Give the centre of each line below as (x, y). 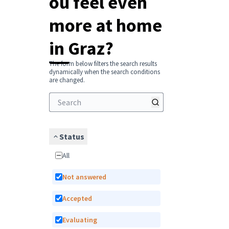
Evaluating (82, 220)
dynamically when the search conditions (105, 72)
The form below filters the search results (103, 63)
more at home (106, 25)
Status (72, 136)
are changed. (67, 80)
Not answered (87, 177)
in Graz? (81, 48)
